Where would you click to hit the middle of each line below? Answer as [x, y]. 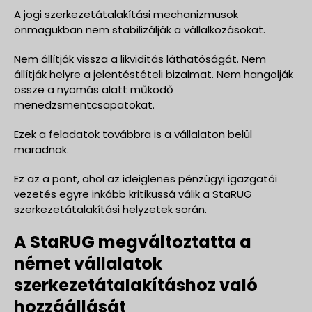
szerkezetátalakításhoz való [136, 285]
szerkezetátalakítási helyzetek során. [110, 209]
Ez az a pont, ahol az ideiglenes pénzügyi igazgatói [146, 178]
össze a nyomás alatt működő [94, 89]
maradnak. [41, 149]
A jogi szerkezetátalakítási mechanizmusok [126, 14]
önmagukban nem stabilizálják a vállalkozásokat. [140, 29]
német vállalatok [88, 263]
